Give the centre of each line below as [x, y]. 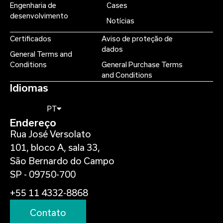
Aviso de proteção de [137, 39]
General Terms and [41, 54]
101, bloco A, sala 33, [55, 147]
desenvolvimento [39, 16]
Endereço [33, 122]
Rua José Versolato [51, 134]
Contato [48, 213]
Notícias [120, 21]
